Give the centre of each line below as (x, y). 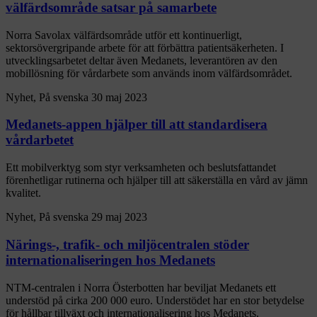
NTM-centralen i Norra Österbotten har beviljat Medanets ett (141, 287)
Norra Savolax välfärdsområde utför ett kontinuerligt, (124, 35)
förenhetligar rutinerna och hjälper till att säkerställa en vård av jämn (157, 180)
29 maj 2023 (119, 217)
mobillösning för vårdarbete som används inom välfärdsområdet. (150, 73)
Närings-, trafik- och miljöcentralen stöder (127, 244)
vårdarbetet (40, 140)
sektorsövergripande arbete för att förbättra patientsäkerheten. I (145, 47)
